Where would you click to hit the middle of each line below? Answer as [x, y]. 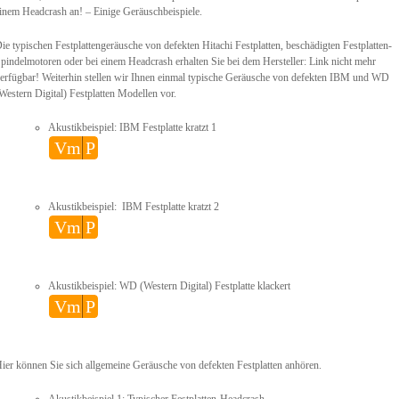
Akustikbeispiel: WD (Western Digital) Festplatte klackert [169, 286]
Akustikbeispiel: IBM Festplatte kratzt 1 [132, 127]
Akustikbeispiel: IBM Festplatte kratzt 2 [134, 207]
